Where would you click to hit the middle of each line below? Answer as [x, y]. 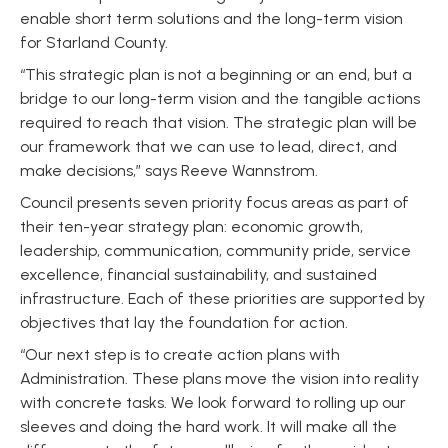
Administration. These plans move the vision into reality [219, 378]
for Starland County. [94, 42]
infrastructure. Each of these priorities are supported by [222, 298]
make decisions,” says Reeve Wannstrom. [169, 170]
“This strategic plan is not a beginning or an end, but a [216, 74]
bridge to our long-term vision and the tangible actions [220, 98]
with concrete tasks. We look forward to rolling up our [213, 402]
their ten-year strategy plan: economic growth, [191, 226]
